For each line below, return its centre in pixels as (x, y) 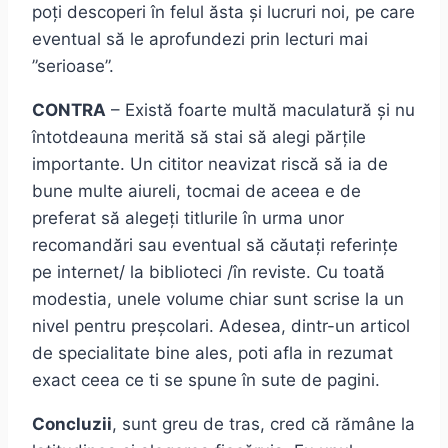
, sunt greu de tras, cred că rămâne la (263, 424)
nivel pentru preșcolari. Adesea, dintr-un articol (221, 326)
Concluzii (72, 424)
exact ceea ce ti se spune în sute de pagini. (206, 380)
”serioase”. (73, 66)
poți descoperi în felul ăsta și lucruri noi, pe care (223, 12)
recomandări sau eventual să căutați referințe (215, 245)
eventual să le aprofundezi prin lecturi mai (200, 39)
